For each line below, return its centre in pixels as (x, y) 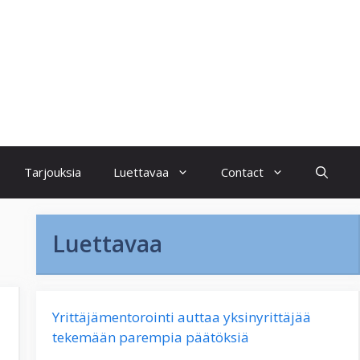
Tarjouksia (53, 172)
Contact (242, 172)
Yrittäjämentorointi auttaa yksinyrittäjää (181, 317)
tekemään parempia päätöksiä (150, 337)
